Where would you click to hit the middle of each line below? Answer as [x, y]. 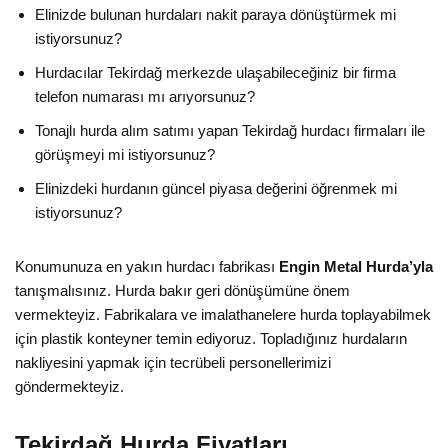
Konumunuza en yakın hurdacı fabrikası [147, 266]
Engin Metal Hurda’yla [356, 266]
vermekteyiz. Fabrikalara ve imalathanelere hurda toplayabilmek [223, 314]
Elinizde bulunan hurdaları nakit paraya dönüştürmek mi [215, 14]
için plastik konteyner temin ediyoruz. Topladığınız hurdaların [211, 338]
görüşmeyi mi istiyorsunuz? [125, 154]
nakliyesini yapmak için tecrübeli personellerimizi [173, 362]
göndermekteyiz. [69, 386]
